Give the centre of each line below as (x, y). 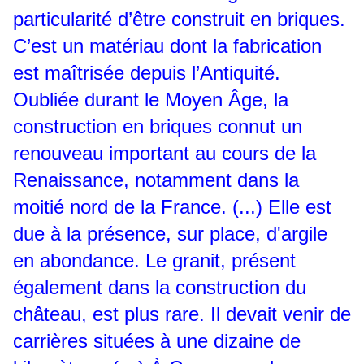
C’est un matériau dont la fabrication (167, 46)
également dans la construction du (160, 288)
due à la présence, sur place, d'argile (170, 234)
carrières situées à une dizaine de (157, 341)
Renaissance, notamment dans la (156, 180)
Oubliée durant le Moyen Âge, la (151, 100)
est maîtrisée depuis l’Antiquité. (147, 73)
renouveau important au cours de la (165, 154)
